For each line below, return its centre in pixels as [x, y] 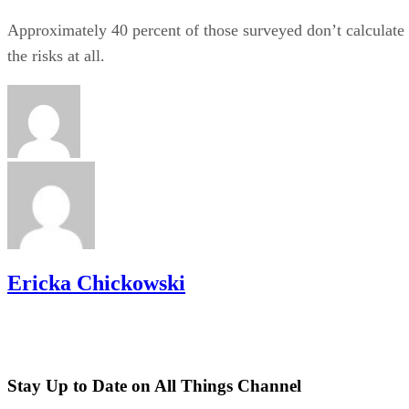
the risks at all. [56, 55]
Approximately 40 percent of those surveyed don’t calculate [206, 30]
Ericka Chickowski [96, 283]
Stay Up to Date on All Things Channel [154, 386]
